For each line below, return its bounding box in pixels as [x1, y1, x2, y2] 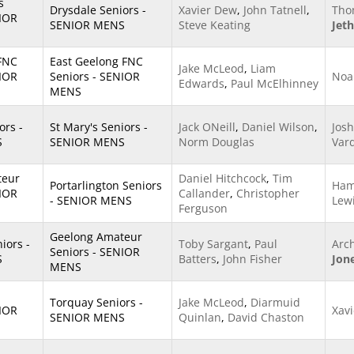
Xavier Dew [179, 2, 237, 17]
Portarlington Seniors [50, 178, 162, 193]
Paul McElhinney [231, 76, 318, 91]
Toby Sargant [179, 236, 248, 251]
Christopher [236, 186, 299, 201]
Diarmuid [250, 295, 300, 310]
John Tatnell [243, 2, 307, 17]
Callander [179, 186, 230, 201]
